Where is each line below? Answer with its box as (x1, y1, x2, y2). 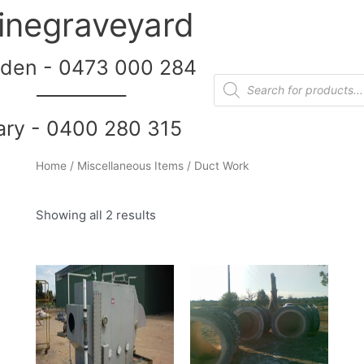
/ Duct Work (183, 159, 249, 172)
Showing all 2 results (35, 206, 156, 223)
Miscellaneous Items (76, 159, 184, 172)
